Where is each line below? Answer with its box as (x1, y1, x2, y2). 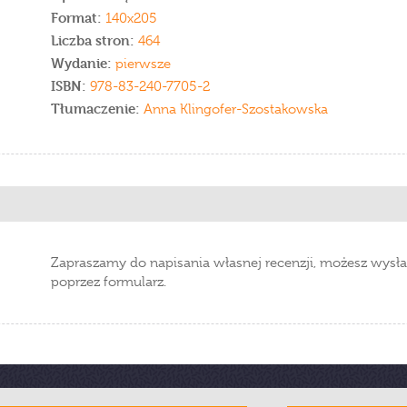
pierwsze (115, 55, 171, 72)
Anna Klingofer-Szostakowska (140, 101, 328, 117)
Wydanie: (51, 55, 115, 72)
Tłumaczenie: (51, 100, 140, 117)
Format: (51, 9, 102, 26)
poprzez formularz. (51, 273, 166, 290)
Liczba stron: (51, 32, 134, 49)
